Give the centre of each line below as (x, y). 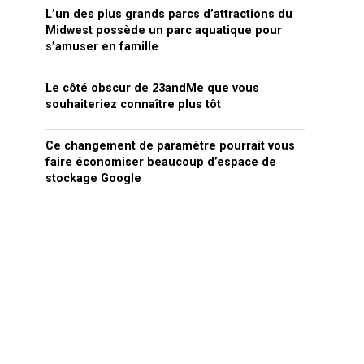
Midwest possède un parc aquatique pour (164, 30)
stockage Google (93, 178)
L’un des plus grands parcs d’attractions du (169, 14)
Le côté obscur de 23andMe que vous (152, 88)
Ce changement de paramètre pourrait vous (170, 146)
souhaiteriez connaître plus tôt (133, 104)
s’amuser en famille (102, 47)
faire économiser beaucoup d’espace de (161, 162)
